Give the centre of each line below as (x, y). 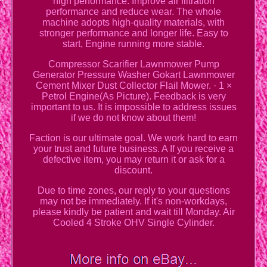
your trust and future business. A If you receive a (133, 149)
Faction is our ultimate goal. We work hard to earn (133, 138)
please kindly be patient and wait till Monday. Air (133, 212)
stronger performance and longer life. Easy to (133, 33)
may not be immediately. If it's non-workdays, (133, 201)
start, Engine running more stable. (133, 44)
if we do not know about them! (133, 118)
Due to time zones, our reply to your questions (133, 191)
